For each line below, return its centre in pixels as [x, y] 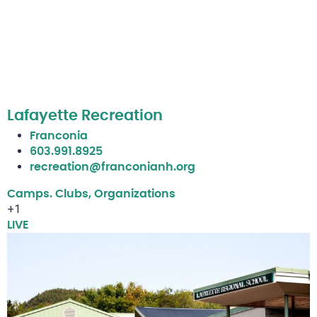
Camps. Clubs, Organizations [91, 194]
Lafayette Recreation [85, 116]
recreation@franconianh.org [113, 167]
